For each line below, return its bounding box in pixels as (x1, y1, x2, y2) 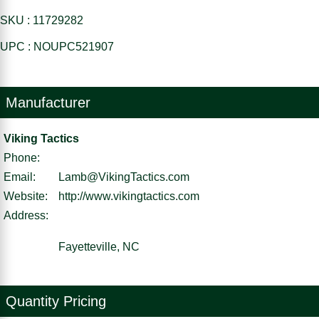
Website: (4, 189, 48, 202)
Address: (4, 209, 48, 221)
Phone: (4, 151, 40, 164)
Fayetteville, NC (58, 240, 140, 253)
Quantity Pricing (6, 293, 106, 309)
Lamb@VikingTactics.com (58, 170, 189, 183)
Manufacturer (6, 94, 90, 110)
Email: (4, 170, 36, 183)
